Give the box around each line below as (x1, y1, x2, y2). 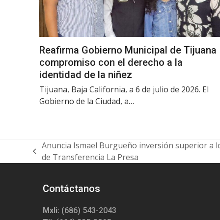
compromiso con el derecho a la (39, 56, 183, 68)
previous (32, 151, 65, 162)
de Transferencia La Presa (41, 151, 138, 163)
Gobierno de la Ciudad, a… (39, 95, 134, 107)
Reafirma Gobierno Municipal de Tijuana (39, 44, 217, 56)
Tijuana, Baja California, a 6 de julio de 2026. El (39, 83, 209, 95)
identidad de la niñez (39, 68, 132, 81)
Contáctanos (43, 182, 101, 194)
